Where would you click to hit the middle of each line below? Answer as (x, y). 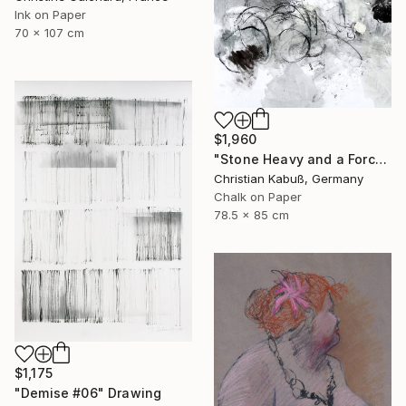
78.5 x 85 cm (251, 215)
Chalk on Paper (258, 197)
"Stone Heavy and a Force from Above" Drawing (381, 159)
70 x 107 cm (49, 33)
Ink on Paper (50, 15)
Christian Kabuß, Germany (289, 179)
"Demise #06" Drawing (88, 392)
